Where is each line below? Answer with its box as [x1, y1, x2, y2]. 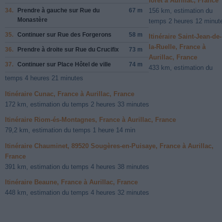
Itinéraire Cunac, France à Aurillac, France [5, 90, 134, 98]
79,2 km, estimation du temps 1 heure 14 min [5, 126, 135, 134]
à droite [42, 46, 63, 53]
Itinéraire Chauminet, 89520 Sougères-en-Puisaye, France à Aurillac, [5, 142, 214, 150]
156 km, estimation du [149, 6, 213, 14]
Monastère [17, 16, 48, 23]
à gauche [42, 6, 67, 14]
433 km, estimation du [149, 64, 213, 72]
